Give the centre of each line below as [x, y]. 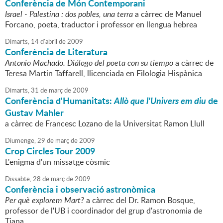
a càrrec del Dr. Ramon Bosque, [140, 200]
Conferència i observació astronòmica [80, 189]
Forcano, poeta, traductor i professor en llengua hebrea [101, 25]
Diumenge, [20, 141]
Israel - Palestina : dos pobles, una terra [69, 14]
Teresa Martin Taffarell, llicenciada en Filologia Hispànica [104, 73]
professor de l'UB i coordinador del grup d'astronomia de [104, 211]
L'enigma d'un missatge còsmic [57, 162]
